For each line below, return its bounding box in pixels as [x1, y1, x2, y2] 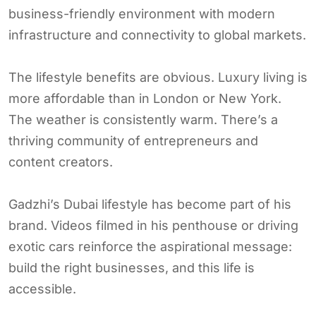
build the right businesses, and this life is [8, 260, 255, 275]
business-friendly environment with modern [8, 6, 275, 21]
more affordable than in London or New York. [8, 90, 281, 106]
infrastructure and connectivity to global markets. [8, 27, 306, 42]
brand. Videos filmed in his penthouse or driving [8, 217, 298, 233]
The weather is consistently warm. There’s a [8, 111, 278, 127]
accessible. [8, 281, 76, 296]
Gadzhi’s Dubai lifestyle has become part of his [8, 196, 291, 212]
